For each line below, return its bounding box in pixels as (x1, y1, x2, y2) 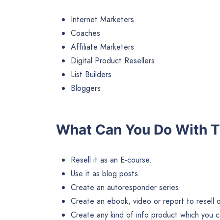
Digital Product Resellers (71, 55, 155, 66)
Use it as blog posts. (71, 167, 140, 179)
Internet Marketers (71, 13, 134, 25)
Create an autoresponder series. (71, 181, 181, 193)
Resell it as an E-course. (71, 154, 152, 165)
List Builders (71, 68, 111, 80)
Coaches (71, 27, 100, 39)
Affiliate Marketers (71, 41, 134, 53)
